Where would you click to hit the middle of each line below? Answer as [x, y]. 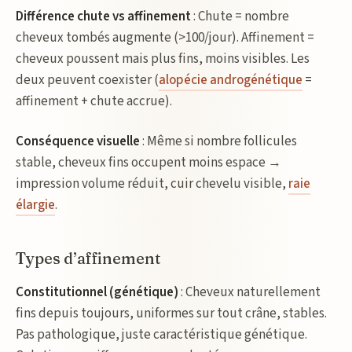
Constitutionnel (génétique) [97, 292]
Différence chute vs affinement [103, 16]
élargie [35, 205]
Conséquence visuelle [78, 141]
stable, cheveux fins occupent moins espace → [148, 163]
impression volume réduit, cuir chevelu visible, [152, 184]
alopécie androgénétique [231, 80]
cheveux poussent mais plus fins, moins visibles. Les [163, 59]
